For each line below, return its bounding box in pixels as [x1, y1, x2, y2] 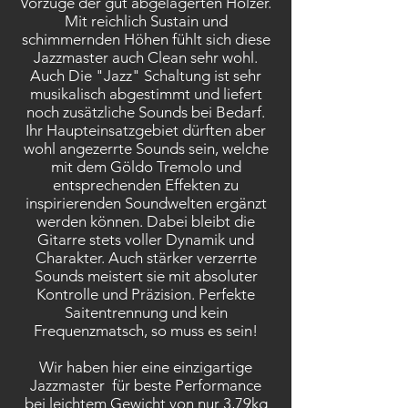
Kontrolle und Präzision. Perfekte [36, 285, 255, 303]
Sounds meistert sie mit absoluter [34, 267, 258, 285]
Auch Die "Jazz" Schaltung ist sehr [30, 66, 261, 85]
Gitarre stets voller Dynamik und [37, 230, 254, 249]
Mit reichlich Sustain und [64, 12, 228, 30]
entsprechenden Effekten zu [53, 176, 239, 194]
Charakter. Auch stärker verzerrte [35, 249, 257, 267]
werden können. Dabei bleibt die [36, 212, 255, 230]
